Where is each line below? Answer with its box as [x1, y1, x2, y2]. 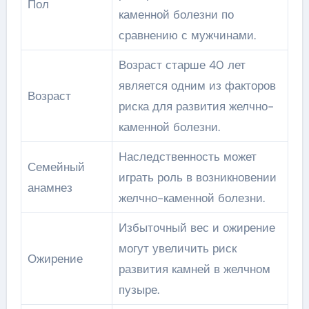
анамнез [27, 180, 72, 195]
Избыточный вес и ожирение [118, 220, 275, 235]
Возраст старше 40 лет [118, 57, 246, 72]
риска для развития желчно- [118, 99, 274, 114]
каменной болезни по [118, 7, 234, 22]
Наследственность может [118, 149, 257, 164]
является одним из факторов [118, 78, 276, 93]
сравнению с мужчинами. [118, 28, 256, 43]
